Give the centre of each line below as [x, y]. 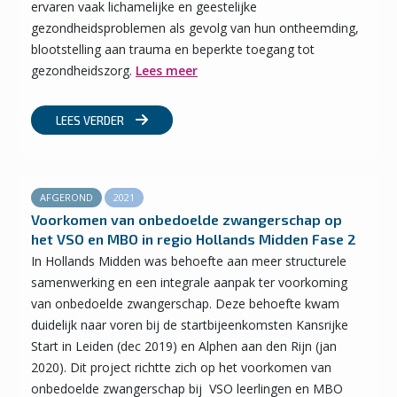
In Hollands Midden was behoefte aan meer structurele [189, 261]
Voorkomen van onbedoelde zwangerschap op [187, 219]
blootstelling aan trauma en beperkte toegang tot [173, 49]
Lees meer [167, 70]
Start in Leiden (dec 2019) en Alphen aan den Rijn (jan [184, 346]
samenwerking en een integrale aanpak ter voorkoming [189, 282]
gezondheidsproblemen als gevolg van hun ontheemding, [195, 28]
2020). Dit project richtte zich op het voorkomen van [181, 367]
